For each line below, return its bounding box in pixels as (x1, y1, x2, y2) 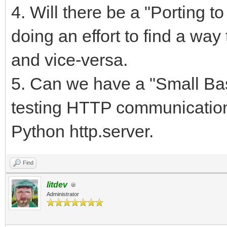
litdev (47, 180, 67, 189)
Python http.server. (11, 122, 154, 141)
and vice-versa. (11, 50, 128, 69)
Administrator (47, 191, 79, 197)
